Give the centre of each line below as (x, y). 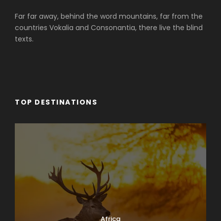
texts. (24, 39)
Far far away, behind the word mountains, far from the (109, 16)
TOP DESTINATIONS (56, 102)
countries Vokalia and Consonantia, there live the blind (109, 27)
